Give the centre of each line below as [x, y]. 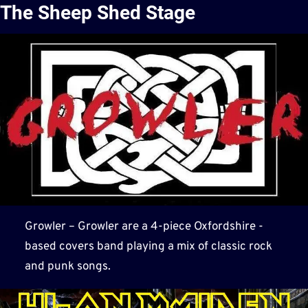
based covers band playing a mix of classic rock [148, 246]
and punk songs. [67, 266]
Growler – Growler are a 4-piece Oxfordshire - [144, 227]
